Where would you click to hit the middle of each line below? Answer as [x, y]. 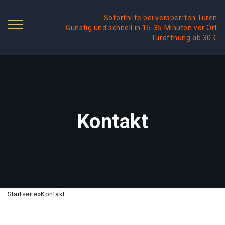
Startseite [23, 194]
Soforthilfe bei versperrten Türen [160, 18]
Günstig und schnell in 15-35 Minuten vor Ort [142, 28]
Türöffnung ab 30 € [184, 38]
